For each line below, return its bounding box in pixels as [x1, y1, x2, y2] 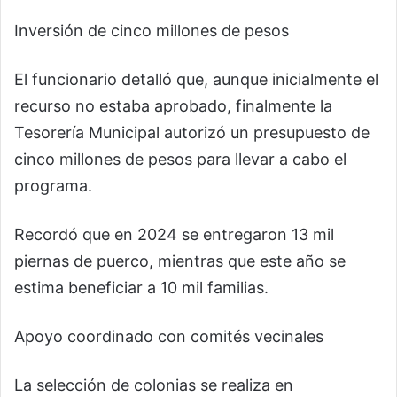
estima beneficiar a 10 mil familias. [14, 278, 269, 298]
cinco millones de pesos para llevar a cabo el [14, 150, 346, 169]
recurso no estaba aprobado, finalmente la [14, 97, 332, 116]
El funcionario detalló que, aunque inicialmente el [14, 70, 378, 90]
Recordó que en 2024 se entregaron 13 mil [14, 225, 334, 245]
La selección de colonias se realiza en [14, 376, 293, 395]
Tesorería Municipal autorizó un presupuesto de [14, 123, 370, 143]
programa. [14, 176, 92, 196]
